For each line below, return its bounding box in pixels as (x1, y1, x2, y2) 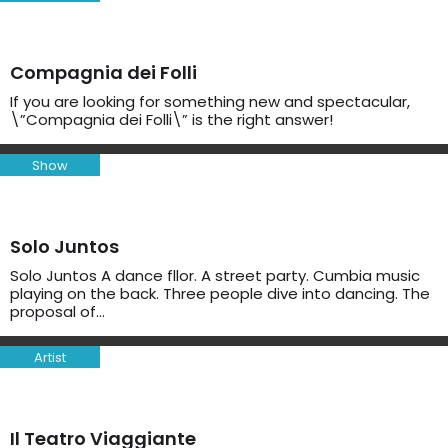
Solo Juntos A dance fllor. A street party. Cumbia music (10, 265, 420, 286)
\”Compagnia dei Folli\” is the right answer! (10, 109, 333, 130)
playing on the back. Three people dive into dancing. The (10, 283, 430, 304)
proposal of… (10, 301, 105, 322)
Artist (34, 348, 66, 367)
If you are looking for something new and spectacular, (10, 91, 410, 112)
